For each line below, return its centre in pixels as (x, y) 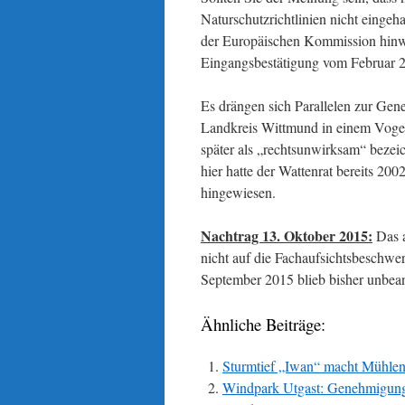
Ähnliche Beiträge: (263, 324)
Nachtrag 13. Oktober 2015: (287, 235)
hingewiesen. (238, 192)
